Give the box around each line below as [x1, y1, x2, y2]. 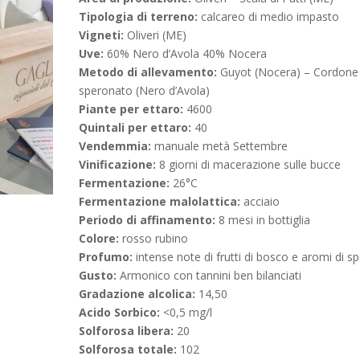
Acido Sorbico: [79, 305, 161, 320]
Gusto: [79, 268, 117, 283]
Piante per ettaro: [79, 101, 184, 117]
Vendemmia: [79, 138, 152, 153]
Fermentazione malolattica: [79, 194, 241, 209]
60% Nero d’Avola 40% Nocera [104, 46, 268, 61]
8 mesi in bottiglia [215, 212, 311, 227]
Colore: [79, 231, 120, 246]
